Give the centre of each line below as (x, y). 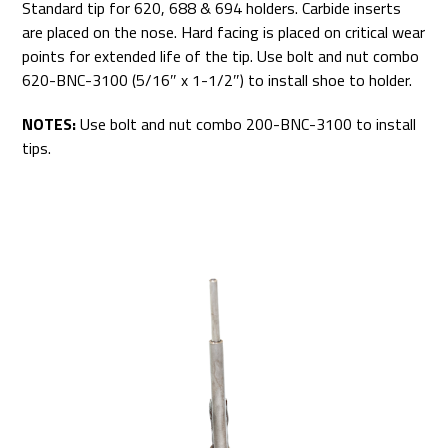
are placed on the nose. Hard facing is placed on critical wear (224, 32)
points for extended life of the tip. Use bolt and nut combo (221, 56)
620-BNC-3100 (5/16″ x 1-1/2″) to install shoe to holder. (217, 80)
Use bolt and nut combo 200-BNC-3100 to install (246, 124)
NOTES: (49, 124)
